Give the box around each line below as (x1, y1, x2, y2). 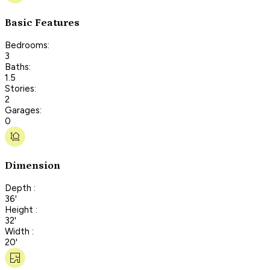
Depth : (5, 182, 36, 193)
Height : (5, 204, 37, 215)
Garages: (5, 104, 42, 116)
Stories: (5, 83, 36, 94)
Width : (5, 225, 34, 237)
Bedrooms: (5, 39, 49, 51)
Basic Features (5, 16, 80, 29)
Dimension (5, 160, 60, 172)
